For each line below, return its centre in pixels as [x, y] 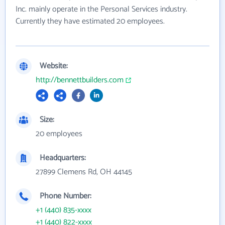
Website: [54, 66]
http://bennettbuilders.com [80, 80]
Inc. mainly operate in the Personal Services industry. [101, 10]
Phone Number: [66, 196]
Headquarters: [63, 158]
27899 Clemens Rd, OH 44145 [84, 172]
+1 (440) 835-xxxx [64, 210]
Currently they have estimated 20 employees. [90, 22]
